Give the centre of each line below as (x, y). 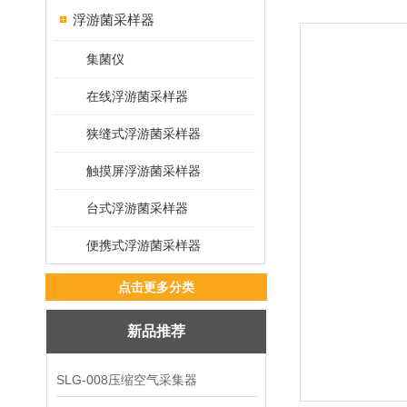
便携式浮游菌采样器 (144, 245)
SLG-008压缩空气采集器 (127, 380)
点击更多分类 (156, 287)
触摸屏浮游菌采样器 (144, 171)
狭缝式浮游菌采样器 (144, 134)
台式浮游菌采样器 (137, 208)
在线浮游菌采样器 (137, 96)
